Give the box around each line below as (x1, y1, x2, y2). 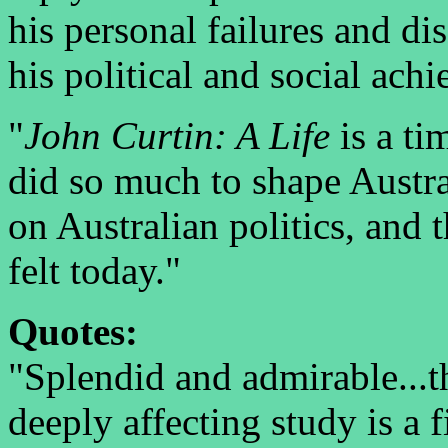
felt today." (8, 249, 181, 292)
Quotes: (8, 310, 138, 353)
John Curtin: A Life (24, 114, 330, 157)
